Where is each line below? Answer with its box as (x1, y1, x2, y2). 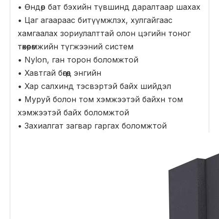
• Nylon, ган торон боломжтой (18, 55, 138, 65)
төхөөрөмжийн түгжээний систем (18, 42, 133, 51)
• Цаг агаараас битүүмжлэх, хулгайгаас (18, 15, 173, 25)
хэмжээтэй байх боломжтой (18, 108, 129, 117)
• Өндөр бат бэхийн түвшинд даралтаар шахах (18, 2, 200, 12)
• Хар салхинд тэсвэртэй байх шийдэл (18, 81, 171, 91)
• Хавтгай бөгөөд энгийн (18, 68, 101, 78)
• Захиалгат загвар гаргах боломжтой (18, 121, 167, 131)
